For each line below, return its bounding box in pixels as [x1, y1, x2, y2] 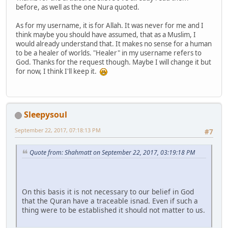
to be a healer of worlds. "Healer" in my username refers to [16, 48, 202, 58]
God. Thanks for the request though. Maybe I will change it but [16, 57, 211, 67]
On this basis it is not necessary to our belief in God [22, 187, 194, 197]
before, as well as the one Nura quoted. [16, 2, 139, 12]
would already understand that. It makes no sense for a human [16, 39, 212, 48]
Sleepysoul [24, 109, 67, 121]
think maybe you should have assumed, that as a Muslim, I [16, 30, 196, 39]
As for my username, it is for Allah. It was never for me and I [16, 20, 204, 30]
